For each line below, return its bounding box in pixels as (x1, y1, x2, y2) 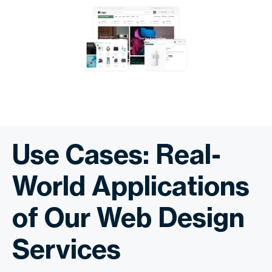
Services (12, 232, 121, 265)
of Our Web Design (12, 200, 245, 234)
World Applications (12, 169, 250, 202)
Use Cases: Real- (12, 137, 221, 171)
